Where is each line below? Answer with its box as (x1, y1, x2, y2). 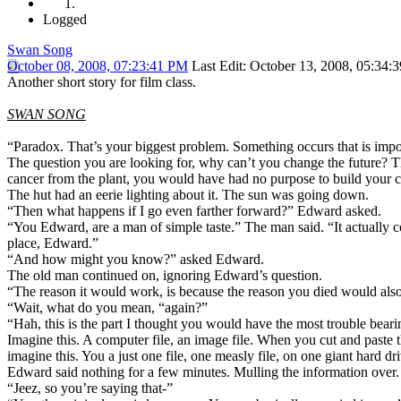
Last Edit (192, 58, 243, 74)
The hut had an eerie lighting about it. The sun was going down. (7, 187, 369, 203)
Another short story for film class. (7, 74, 196, 90)
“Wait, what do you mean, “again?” (7, 300, 208, 316)
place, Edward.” (7, 235, 98, 252)
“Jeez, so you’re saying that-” (7, 380, 173, 397)
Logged (43, 12, 87, 28)
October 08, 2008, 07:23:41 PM (7, 58, 188, 74)
